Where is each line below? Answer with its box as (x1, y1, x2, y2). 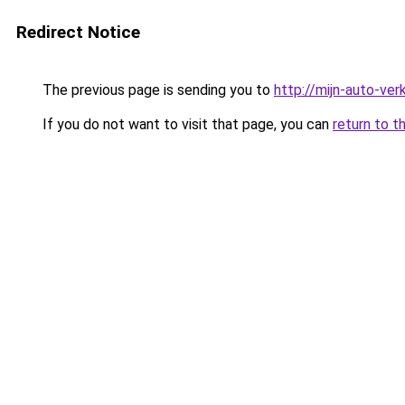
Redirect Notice (16, 22, 140, 42)
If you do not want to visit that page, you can (39, 116, 333, 133)
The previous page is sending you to (39, 81, 274, 99)
